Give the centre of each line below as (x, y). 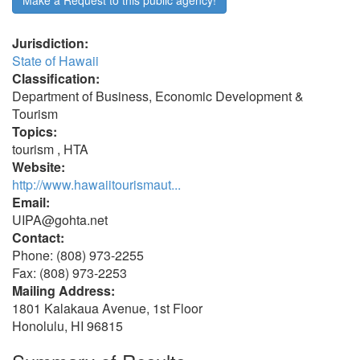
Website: (39, 167)
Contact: (38, 237)
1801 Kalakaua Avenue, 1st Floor (107, 308)
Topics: (35, 131)
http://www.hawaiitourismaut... (96, 184)
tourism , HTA (50, 149)
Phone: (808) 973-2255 (78, 255)
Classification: (56, 78)
